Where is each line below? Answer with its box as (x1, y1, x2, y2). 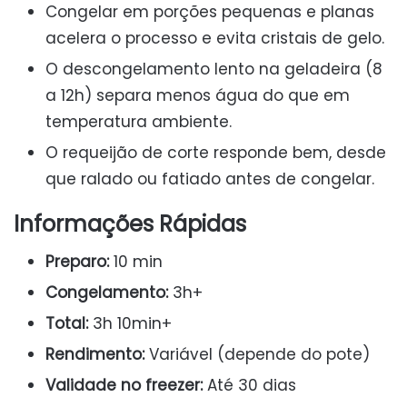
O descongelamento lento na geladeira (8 (45, 58, 382, 81)
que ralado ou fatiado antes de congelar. (45, 168, 374, 191)
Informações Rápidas (14, 209, 246, 240)
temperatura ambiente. (45, 111, 232, 134)
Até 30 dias (203, 374, 296, 397)
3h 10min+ (88, 313, 172, 335)
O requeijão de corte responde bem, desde (45, 142, 386, 164)
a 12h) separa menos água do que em (45, 84, 350, 107)
